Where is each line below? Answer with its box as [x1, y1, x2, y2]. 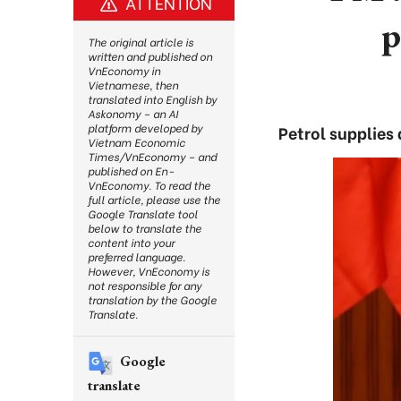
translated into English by [88, 91, 217, 107]
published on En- [88, 163, 174, 178]
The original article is [88, 34, 193, 49]
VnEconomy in [88, 63, 160, 78]
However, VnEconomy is [88, 263, 209, 278]
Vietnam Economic [88, 134, 185, 149]
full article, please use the [88, 192, 220, 207]
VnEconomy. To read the [88, 177, 210, 192]
